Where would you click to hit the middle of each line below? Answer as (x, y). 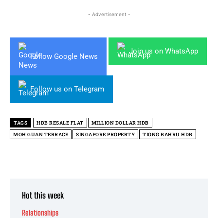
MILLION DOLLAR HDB (120, 123)
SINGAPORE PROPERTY (105, 135)
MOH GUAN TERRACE (41, 135)
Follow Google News (64, 56)
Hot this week (43, 196)
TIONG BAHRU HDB (168, 135)
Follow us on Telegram (67, 89)
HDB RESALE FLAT (60, 123)
